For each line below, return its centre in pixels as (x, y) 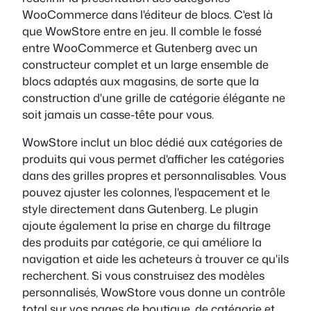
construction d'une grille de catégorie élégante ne (154, 98)
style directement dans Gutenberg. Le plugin (140, 209)
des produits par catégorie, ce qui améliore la (142, 242)
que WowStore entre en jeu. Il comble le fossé (142, 31)
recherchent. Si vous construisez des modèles (143, 276)
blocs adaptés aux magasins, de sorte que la (141, 81)
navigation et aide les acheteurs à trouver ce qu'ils (155, 259)
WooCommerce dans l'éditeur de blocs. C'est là (148, 15)
